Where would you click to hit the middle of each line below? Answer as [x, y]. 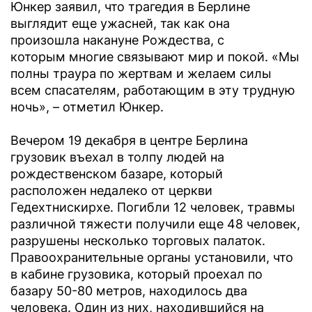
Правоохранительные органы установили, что [152, 258]
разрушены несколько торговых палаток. [138, 241]
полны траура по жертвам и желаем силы [141, 74]
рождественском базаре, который [117, 174]
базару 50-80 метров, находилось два [129, 291]
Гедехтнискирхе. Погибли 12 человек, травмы [153, 208]
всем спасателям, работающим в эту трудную [153, 91]
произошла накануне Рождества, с [117, 40]
